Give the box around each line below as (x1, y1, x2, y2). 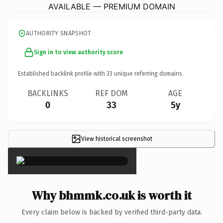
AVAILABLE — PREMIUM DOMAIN (48, 1, 175, 11)
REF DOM (95, 88, 128, 98)
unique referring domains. (112, 70, 184, 77)
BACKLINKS (27, 88, 68, 98)
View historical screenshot (81, 135, 152, 142)
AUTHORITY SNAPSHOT (26, 29, 92, 37)
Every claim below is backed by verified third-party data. (21, 208, 202, 217)
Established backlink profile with (18, 70, 107, 77)
